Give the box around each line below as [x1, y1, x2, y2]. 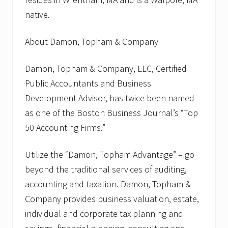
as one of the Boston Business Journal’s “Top [25, 106, 198, 119]
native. [25, 8, 50, 20]
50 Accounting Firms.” [25, 121, 105, 133]
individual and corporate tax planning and [25, 207, 183, 219]
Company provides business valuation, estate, [25, 192, 199, 205]
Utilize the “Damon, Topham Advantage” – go [25, 148, 194, 160]
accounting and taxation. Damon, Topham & [25, 178, 191, 190]
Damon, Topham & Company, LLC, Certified [25, 62, 187, 74]
